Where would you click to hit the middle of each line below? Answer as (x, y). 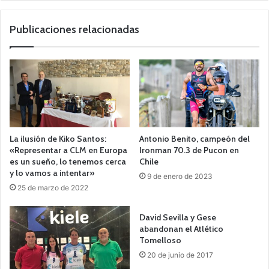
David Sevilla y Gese (178, 217)
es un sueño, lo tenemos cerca (68, 161)
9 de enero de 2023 (180, 176)
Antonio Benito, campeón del (195, 138)
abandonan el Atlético (181, 228)
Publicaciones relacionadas (74, 29)
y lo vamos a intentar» (52, 173)
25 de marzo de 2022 (53, 187)
